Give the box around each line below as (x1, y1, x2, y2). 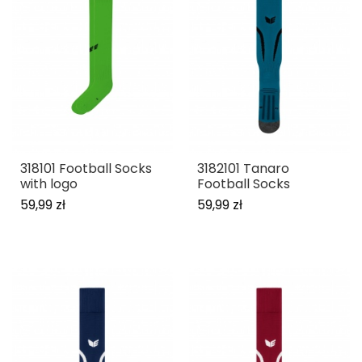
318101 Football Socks (20, 158, 152, 178)
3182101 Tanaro (197, 158, 289, 178)
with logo (20, 174, 78, 193)
